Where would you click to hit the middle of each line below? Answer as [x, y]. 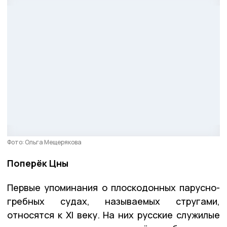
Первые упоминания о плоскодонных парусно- [113, 187]
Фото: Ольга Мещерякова [44, 142]
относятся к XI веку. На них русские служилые [113, 215]
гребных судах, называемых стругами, [113, 201]
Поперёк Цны [38, 163]
